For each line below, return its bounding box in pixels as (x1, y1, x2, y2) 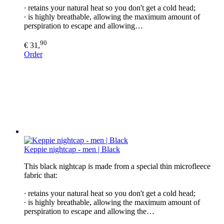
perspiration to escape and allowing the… (24, 206, 154, 215)
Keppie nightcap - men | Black (24, 144, 120, 153)
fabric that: (24, 170, 57, 179)
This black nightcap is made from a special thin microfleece (24, 161, 210, 170)
